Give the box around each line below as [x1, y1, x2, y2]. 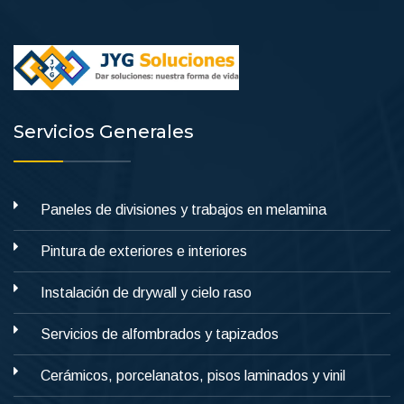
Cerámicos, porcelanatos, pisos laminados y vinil [41, 368, 345, 383]
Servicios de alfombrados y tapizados [41, 326, 279, 342]
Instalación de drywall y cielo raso [41, 285, 252, 300]
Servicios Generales [14, 121, 194, 142]
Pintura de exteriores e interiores [41, 243, 247, 259]
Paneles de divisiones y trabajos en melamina [41, 202, 326, 217]
